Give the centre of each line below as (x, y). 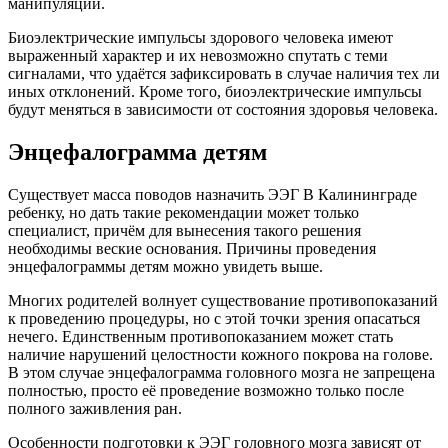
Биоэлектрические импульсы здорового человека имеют (200, 37)
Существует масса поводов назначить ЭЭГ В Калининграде (212, 194)
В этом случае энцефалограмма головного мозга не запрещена (221, 372)
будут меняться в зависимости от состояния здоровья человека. (223, 109)
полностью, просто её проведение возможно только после (206, 390)
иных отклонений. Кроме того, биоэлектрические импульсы (215, 91)
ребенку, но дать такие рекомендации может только (183, 212)
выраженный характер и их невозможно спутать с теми (198, 55)
